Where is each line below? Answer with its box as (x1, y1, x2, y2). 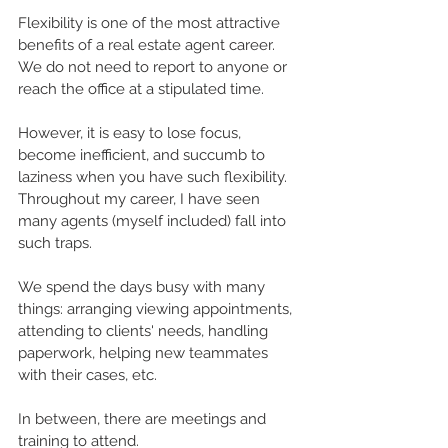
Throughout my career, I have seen (18, 189, 264, 208)
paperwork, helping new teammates (18, 343, 272, 362)
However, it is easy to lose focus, (18, 123, 245, 142)
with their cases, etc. (18, 365, 161, 384)
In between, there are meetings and (18, 409, 270, 428)
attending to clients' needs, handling (18, 321, 272, 340)
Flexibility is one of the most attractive (18, 13, 284, 32)
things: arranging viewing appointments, (18, 299, 296, 318)
